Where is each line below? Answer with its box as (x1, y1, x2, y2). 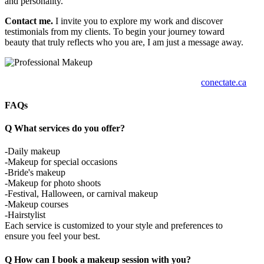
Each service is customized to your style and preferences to (5, 220, 223, 231)
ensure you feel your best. (5, 231, 100, 242)
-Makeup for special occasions (5, 157, 117, 167)
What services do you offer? (12, 123, 125, 134)
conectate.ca (201, 77, 247, 87)
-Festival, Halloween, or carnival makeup (5, 189, 158, 199)
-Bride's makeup (5, 167, 65, 178)
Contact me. (5, 15, 53, 26)
